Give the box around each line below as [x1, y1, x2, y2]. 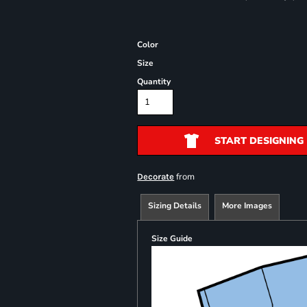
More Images [222, 199, 273, 211]
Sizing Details [148, 199, 202, 211]
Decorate [137, 171, 175, 182]
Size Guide [151, 232, 193, 244]
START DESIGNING [214, 134, 304, 147]
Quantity [137, 75, 171, 87]
